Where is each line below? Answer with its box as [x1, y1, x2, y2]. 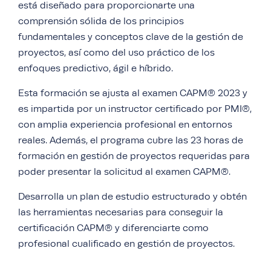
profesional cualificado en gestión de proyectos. [18, 238, 235, 249]
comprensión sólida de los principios [18, 16, 184, 27]
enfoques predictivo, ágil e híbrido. [18, 63, 173, 74]
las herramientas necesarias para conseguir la [18, 207, 223, 218]
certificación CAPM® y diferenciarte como [18, 223, 209, 233]
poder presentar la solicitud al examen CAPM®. [18, 166, 230, 177]
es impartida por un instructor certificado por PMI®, [18, 103, 252, 114]
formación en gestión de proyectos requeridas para [18, 151, 250, 162]
